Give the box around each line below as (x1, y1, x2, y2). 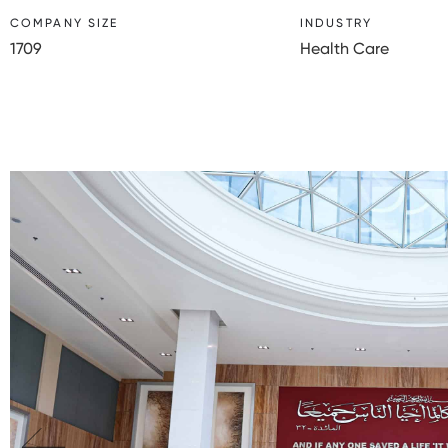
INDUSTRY (300, 16, 372, 30)
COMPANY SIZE (10, 16, 119, 30)
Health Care (300, 39, 389, 58)
